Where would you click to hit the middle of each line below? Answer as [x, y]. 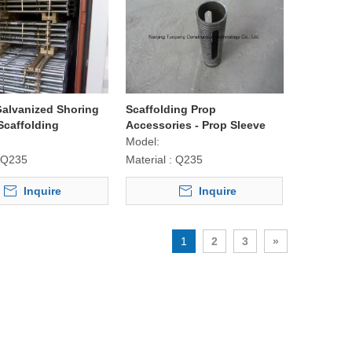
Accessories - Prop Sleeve [195, 125]
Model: [142, 142]
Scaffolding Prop [170, 110]
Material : [148, 160]
